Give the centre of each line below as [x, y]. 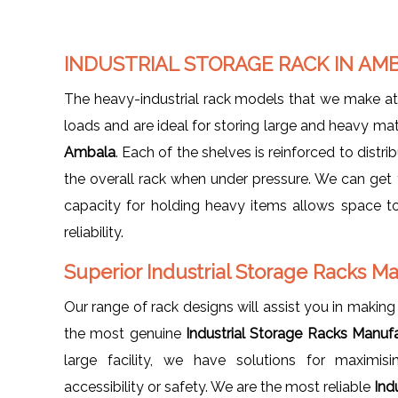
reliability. [94, 232]
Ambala [90, 152]
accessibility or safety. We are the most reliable [219, 386]
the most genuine [125, 333]
